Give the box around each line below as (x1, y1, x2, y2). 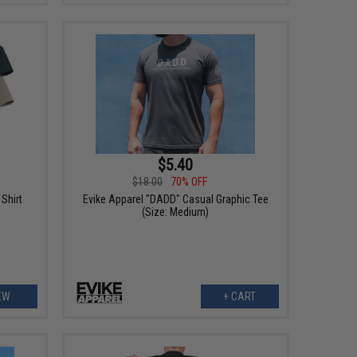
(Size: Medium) (142, 205, 210, 218)
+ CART (223, 289, 257, 303)
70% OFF (170, 175, 207, 188)
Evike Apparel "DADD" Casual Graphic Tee (82, 192, 269, 206)
